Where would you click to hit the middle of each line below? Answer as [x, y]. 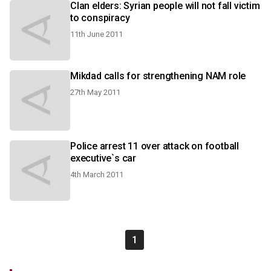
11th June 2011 [96, 34]
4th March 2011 [97, 175]
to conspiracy [100, 18]
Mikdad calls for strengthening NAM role [158, 76]
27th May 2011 [95, 92]
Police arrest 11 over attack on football [155, 146]
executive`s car [103, 158]
